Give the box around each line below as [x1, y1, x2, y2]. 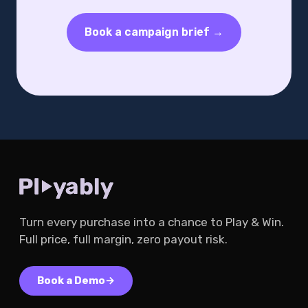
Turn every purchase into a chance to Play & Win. [19, 215, 284, 229]
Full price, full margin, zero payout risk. [19, 232, 228, 246]
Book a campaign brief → [85, 25, 223, 38]
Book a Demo [37, 274, 105, 287]
